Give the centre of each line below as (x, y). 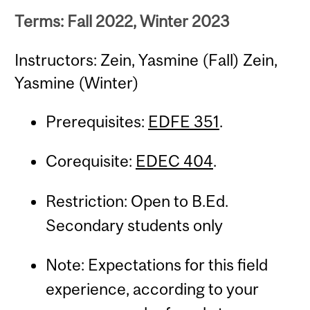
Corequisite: (90, 161)
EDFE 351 (183, 122)
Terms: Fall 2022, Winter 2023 (122, 21)
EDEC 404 (174, 161)
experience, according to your (152, 289)
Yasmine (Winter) (77, 82)
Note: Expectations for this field (156, 265)
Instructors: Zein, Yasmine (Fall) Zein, (146, 60)
